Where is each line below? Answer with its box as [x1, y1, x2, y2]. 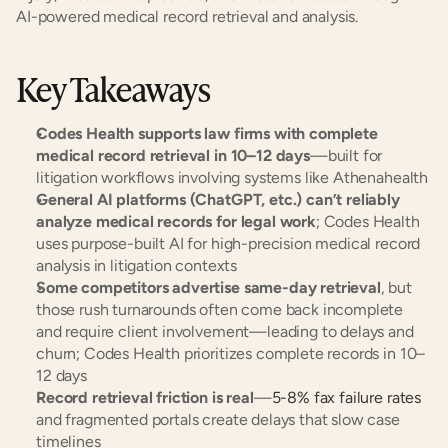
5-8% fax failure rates [271, 388, 422, 407]
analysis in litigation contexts [36, 256, 238, 275]
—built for [309, 146, 383, 165]
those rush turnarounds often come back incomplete [36, 300, 404, 319]
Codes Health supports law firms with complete [36, 124, 378, 143]
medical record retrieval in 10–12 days [36, 146, 310, 165]
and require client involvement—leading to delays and [36, 322, 414, 341]
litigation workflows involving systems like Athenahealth [36, 168, 429, 187]
